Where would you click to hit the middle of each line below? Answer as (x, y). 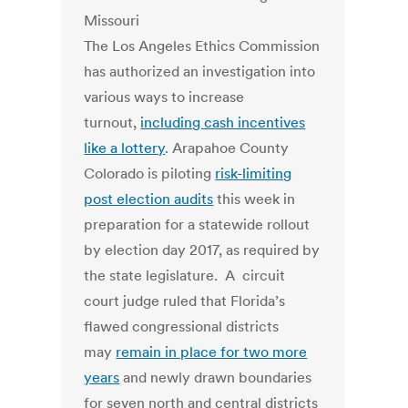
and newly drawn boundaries (216, 377)
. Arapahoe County (227, 148)
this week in (255, 199)
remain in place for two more (212, 352)
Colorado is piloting (150, 173)
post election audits (149, 199)
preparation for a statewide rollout (197, 224)
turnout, (112, 122)
